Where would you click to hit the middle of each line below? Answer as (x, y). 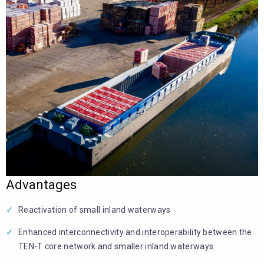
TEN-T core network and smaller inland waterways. (117, 247)
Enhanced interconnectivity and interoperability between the (135, 232)
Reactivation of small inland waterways (95, 210)
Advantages (41, 185)
